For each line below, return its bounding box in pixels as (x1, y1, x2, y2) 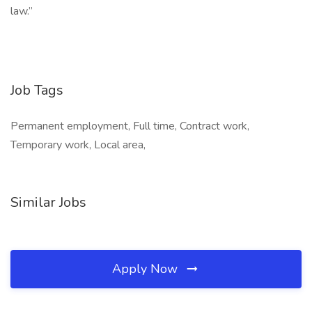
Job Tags (10, 81, 63, 100)
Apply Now (112, 260, 181, 277)
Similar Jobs (10, 193, 86, 212)
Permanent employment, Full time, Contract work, (10, 118, 249, 134)
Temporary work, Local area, (10, 137, 146, 153)
